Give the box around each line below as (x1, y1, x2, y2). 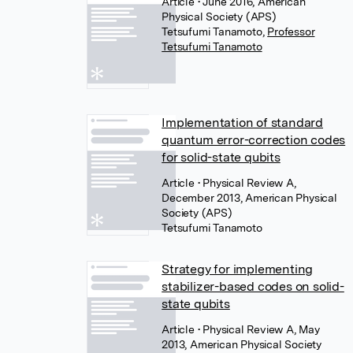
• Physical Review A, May (197, 323, 320, 336)
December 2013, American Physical (162, 191, 337, 204)
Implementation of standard (162, 115, 323, 130)
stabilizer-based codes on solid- (162, 279, 344, 294)
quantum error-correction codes (162, 132, 346, 147)
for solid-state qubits (162, 150, 281, 165)
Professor (267, 25, 315, 38)
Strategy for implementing (162, 262, 314, 277)
